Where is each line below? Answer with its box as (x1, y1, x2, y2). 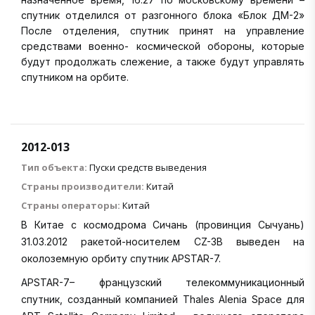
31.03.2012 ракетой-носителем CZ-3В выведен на (21, 235, 304, 247)
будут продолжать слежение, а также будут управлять (21, 55, 304, 67)
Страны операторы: (21, 198, 120, 212)
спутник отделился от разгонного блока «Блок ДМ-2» (21, 8, 304, 21)
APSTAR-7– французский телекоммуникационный (21, 276, 304, 288)
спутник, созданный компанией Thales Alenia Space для (21, 292, 304, 305)
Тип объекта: (21, 160, 87, 174)
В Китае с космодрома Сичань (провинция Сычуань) (21, 218, 304, 231)
